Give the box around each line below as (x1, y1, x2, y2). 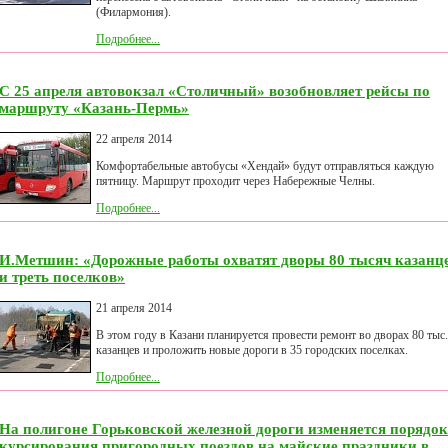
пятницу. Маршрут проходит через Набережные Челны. (96, 174, 375, 189)
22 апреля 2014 (96, 132, 172, 147)
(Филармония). (96, 5, 171, 20)
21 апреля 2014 (96, 301, 172, 316)
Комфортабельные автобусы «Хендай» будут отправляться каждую (96, 159, 434, 174)
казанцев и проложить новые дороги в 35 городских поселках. (96, 343, 408, 358)
